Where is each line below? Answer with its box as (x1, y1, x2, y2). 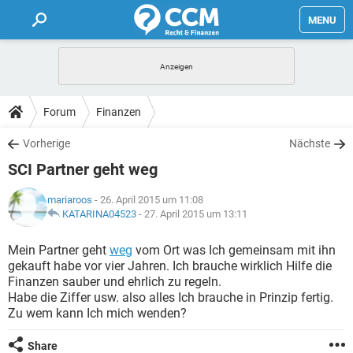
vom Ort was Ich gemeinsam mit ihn (132, 243, 336, 258)
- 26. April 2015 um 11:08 (92, 194, 203, 206)
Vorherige (23, 137, 70, 150)
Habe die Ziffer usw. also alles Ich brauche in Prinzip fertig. (8, 290, 333, 305)
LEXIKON (8, 174, 56, 188)
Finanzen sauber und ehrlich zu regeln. (8, 274, 221, 289)
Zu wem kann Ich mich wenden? (8, 306, 187, 321)
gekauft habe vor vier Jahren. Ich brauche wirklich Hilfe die (8, 258, 332, 273)
